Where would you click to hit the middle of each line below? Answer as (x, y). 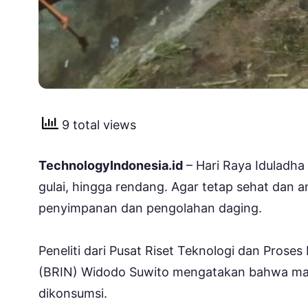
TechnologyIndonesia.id (111, 165)
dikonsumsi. (73, 293)
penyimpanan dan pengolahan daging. (150, 208)
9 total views (97, 125)
